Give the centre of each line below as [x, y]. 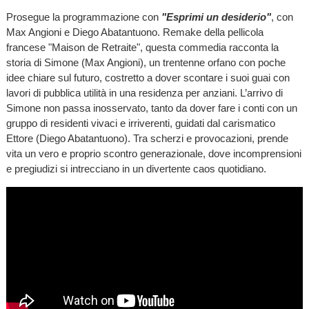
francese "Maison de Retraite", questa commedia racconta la [142, 48]
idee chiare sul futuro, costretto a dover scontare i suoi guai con [148, 78]
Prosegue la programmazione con [83, 17]
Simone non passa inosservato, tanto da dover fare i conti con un [151, 108]
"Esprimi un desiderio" [216, 17]
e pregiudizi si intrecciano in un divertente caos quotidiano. [136, 169]
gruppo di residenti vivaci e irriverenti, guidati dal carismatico [140, 123]
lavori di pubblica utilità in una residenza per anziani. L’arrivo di [144, 93]
